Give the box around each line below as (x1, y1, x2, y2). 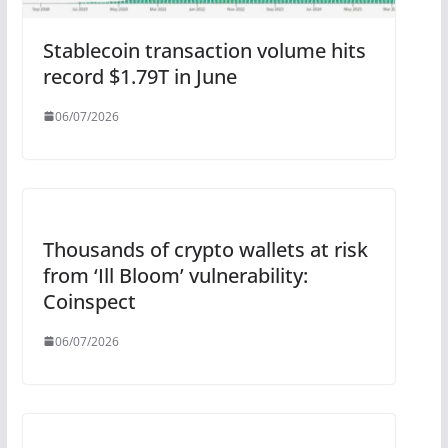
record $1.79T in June (42, 62, 237, 90)
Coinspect (42, 287, 136, 315)
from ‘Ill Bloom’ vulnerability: (42, 261, 308, 289)
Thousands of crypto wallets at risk (42, 235, 368, 263)
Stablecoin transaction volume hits (42, 36, 366, 64)
